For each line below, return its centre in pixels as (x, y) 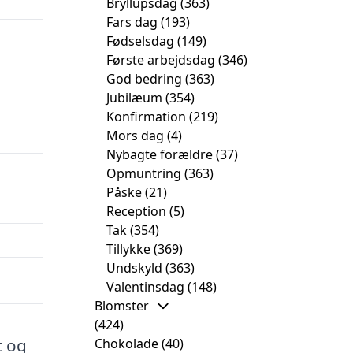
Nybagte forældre (160, 154)
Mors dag (135, 136)
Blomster (122, 306)
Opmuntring (144, 173)
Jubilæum (134, 98)
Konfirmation (146, 117)
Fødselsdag (140, 41)
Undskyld (134, 268)
